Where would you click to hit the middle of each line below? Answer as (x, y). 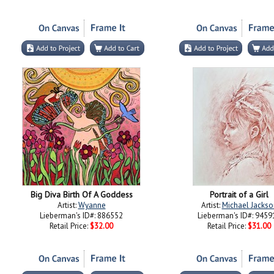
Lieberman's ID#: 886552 (81, 216)
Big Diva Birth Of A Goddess (81, 194)
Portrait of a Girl (239, 194)
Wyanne (92, 205)
